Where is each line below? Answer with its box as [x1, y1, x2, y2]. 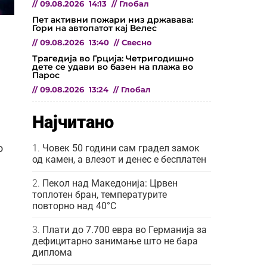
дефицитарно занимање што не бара [32, 235, 198, 247]
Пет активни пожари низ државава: [32, 14, 193, 25]
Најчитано [32, 111, 114, 132]
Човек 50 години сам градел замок [42, 142, 200, 154]
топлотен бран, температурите [32, 188, 167, 200]
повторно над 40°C [32, 200, 116, 212]
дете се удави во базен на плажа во [32, 61, 193, 72]
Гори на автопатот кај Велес [32, 22, 157, 33]
